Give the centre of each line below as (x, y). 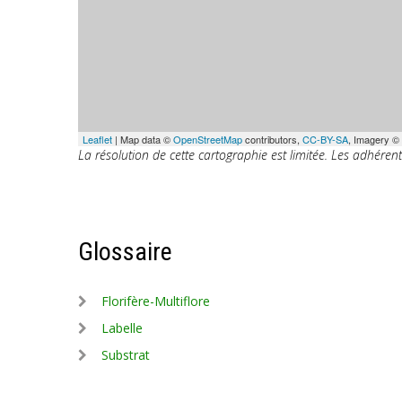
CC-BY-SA (325, 139)
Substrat (126, 355)
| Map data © (143, 139)
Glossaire (125, 252)
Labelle (122, 328)
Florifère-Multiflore (156, 301)
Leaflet (97, 139)
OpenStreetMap (208, 139)
